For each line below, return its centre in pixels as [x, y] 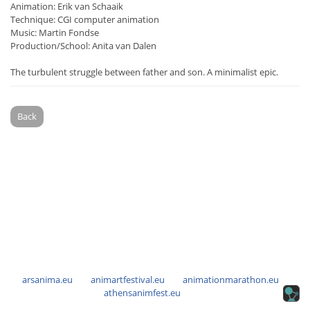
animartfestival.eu [128, 280]
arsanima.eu [47, 280]
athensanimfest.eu [142, 293]
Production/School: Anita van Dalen [83, 46]
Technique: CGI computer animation [85, 20]
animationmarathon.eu [231, 280]
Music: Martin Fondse [55, 33]
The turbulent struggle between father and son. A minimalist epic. [144, 72]
